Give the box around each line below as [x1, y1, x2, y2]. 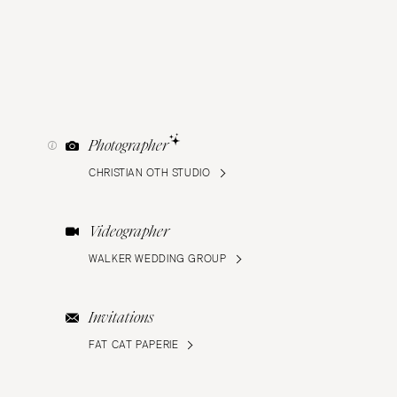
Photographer [89, 136, 169, 157]
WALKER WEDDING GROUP [89, 253, 227, 266]
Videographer [89, 222, 170, 243]
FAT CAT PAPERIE [89, 339, 179, 352]
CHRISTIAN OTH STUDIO [89, 167, 211, 180]
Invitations [89, 307, 154, 329]
